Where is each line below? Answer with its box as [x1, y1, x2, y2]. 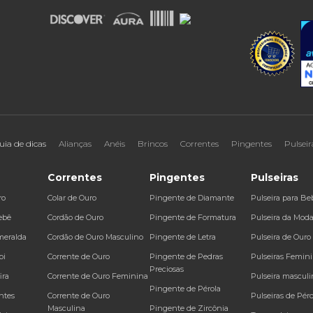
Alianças [59, 138, 92, 150]
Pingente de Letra [149, 232, 216, 242]
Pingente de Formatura [149, 212, 236, 223]
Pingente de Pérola [149, 284, 221, 294]
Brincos [138, 138, 168, 150]
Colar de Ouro [48, 193, 97, 203]
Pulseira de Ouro [250, 232, 311, 242]
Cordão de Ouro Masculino [48, 232, 144, 242]
